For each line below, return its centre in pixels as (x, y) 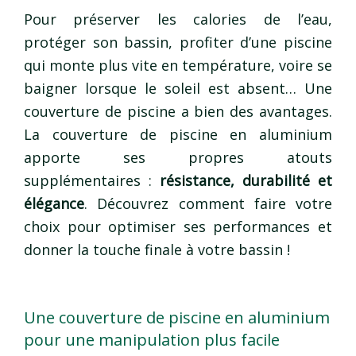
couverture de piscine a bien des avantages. (178, 112)
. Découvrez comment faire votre (208, 204)
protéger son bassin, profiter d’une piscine (178, 43)
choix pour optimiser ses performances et (178, 227)
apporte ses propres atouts (178, 158)
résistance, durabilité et (246, 181)
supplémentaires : (92, 181)
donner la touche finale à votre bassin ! (157, 250)
